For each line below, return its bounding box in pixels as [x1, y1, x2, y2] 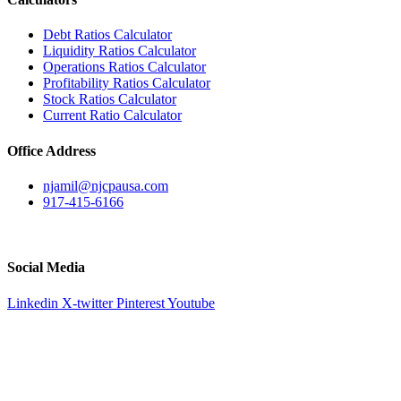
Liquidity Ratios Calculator [43, 43, 196, 59]
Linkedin [7, 294, 58, 311]
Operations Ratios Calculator [43, 59, 206, 75]
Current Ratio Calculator [43, 107, 182, 124]
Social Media [7, 260, 85, 276]
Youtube [167, 294, 215, 311]
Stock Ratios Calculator [43, 91, 176, 107]
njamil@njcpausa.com [43, 178, 168, 193]
